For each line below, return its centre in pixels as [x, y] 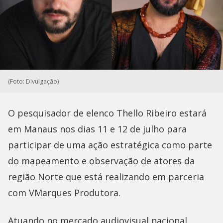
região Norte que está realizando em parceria [106, 176]
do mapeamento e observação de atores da [101, 161]
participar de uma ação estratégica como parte [110, 145]
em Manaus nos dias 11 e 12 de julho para [97, 129]
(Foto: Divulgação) [33, 81]
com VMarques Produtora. [65, 192]
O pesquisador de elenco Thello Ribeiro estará [107, 113]
